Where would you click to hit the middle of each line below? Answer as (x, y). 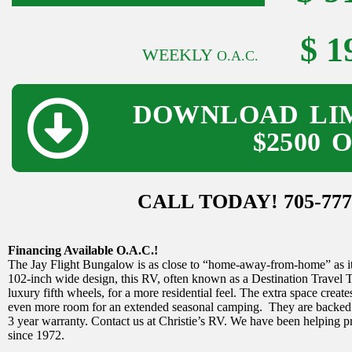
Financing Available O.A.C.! (83, 250)
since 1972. (36, 335)
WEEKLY (180, 54)
